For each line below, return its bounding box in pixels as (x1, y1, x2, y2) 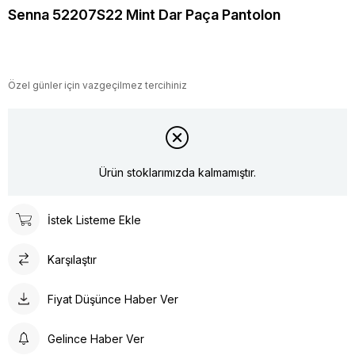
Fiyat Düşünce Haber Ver (48, 292, 178, 306)
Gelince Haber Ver (48, 331, 144, 345)
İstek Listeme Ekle (48, 212, 141, 227)
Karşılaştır (48, 252, 97, 266)
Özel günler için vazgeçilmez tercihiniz (8, 79, 187, 92)
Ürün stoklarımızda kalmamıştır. (99, 165, 256, 179)
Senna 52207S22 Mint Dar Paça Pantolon (8, 6, 281, 24)
